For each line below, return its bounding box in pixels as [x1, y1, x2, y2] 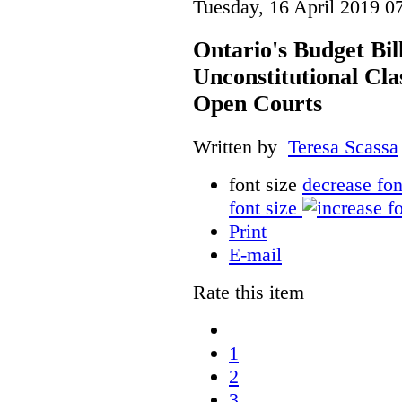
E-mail [229, 242, 282, 266]
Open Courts [193, 90, 322, 117]
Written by [193, 135, 288, 158]
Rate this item [193, 280, 304, 303]
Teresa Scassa [288, 135, 398, 158]
